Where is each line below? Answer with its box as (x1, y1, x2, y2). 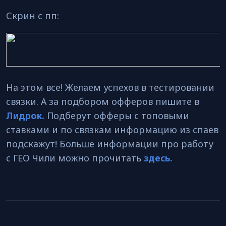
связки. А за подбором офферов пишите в (6, 95, 199, 107)
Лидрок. (6, 109, 44, 122)
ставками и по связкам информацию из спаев (6, 124, 218, 136)
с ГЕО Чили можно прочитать (6, 152, 144, 164)
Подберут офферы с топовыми (47, 109, 189, 122)
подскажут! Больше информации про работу (6, 138, 213, 150)
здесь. (144, 152, 173, 164)
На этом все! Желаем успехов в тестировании (6, 81, 214, 93)
